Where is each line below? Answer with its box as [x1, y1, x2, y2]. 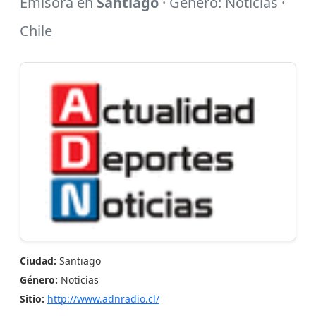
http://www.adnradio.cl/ [47, 292, 159, 305]
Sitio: [20, 292, 44, 305]
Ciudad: [20, 254, 56, 267]
